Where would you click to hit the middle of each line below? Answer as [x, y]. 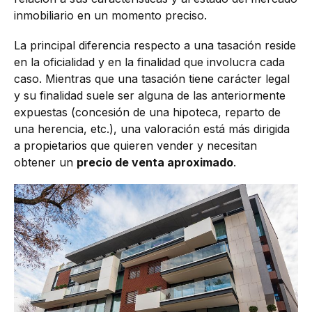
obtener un [45, 163]
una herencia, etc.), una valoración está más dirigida [152, 129]
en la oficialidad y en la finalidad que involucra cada [149, 62]
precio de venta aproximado [155, 163]
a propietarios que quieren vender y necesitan [135, 146]
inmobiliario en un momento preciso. [110, 15]
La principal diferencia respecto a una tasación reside [155, 46]
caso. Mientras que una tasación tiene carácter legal [152, 79]
